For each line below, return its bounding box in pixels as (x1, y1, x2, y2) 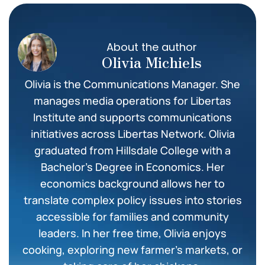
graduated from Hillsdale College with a (34, 143, 231, 158)
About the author (106, 39, 198, 54)
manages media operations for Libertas (34, 93, 231, 108)
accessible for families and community (36, 209, 229, 224)
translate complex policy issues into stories (23, 193, 242, 208)
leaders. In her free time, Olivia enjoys (38, 226, 227, 241)
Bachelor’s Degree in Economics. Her (40, 160, 225, 174)
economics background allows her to (40, 176, 225, 191)
